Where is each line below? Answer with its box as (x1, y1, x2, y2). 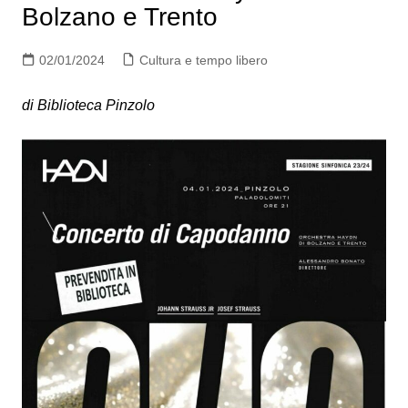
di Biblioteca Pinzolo (21, 97, 155, 113)
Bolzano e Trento (21, 2, 218, 31)
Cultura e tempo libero (138, 52, 268, 67)
